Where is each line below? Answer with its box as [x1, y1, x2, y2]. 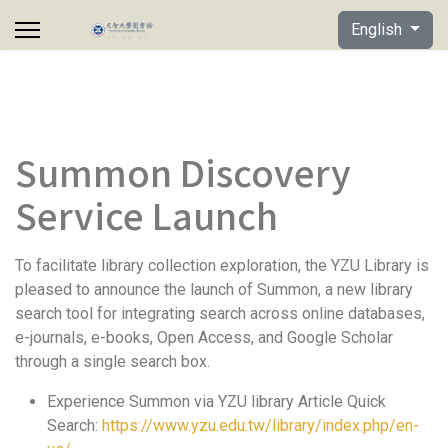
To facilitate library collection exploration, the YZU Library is [15, 256, 429, 275]
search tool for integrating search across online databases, [15, 304, 425, 323]
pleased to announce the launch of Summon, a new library [15, 280, 413, 299]
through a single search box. [15, 352, 210, 371]
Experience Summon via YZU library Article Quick [47, 392, 386, 411]
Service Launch [15, 188, 278, 240]
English [351, 20, 407, 39]
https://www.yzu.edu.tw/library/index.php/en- [102, 416, 419, 435]
